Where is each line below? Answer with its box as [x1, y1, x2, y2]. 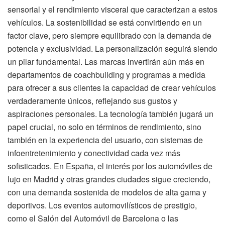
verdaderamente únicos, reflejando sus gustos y [8, 95, 177, 107]
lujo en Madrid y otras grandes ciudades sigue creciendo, [8, 173, 210, 185]
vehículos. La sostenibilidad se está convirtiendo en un [8, 17, 202, 29]
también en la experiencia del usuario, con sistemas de [8, 134, 203, 146]
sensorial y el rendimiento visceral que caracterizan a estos [8, 4, 217, 16]
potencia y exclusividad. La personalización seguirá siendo [8, 43, 217, 55]
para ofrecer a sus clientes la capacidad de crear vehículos [8, 82, 216, 94]
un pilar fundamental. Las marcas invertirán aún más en [8, 56, 204, 68]
